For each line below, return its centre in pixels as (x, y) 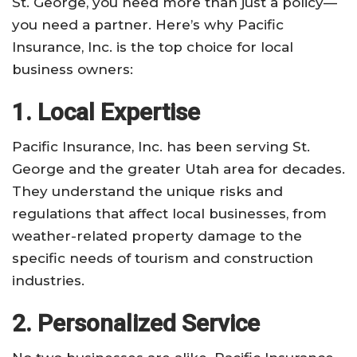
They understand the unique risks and (147, 191)
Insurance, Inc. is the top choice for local (153, 47)
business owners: (73, 69)
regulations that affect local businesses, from (169, 213)
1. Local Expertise (106, 112)
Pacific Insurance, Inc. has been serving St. (161, 146)
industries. (48, 280)
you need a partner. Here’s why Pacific (148, 24)
